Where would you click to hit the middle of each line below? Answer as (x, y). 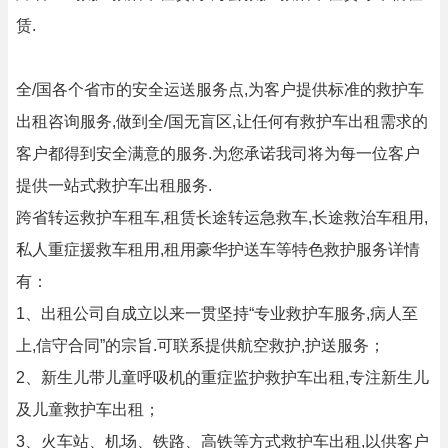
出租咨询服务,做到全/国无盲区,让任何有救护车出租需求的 (222, 121)
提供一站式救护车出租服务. (114, 185)
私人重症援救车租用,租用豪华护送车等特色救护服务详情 (218, 249)
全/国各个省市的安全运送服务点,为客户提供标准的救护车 (220, 89)
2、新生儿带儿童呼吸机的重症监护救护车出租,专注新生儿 (222, 377)
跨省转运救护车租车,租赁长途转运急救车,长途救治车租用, (222, 217)
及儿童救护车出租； (88, 409)
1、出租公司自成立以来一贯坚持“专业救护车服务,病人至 (217, 313)
